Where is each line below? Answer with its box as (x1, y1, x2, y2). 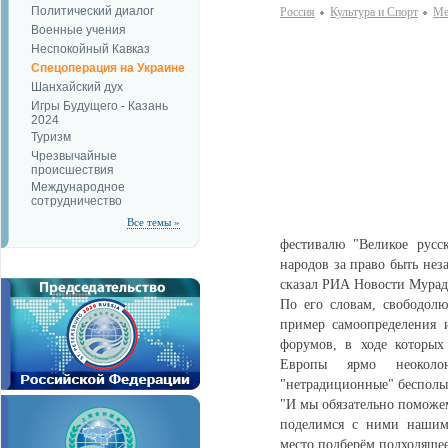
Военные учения (31, 23, 126, 37)
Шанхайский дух (31, 80, 123, 94)
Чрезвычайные (31, 149, 117, 163)
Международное (31, 180, 125, 194)
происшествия (31, 163, 114, 175)
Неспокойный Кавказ (31, 42, 150, 56)
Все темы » (127, 216, 180, 228)
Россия (280, 5, 315, 19)
